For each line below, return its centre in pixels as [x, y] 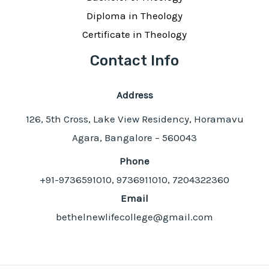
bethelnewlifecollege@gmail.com [134, 217]
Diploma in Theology [134, 16]
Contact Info [134, 61]
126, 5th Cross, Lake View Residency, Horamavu [134, 119]
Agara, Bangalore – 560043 [134, 137]
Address [134, 95]
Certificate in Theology [134, 35]
